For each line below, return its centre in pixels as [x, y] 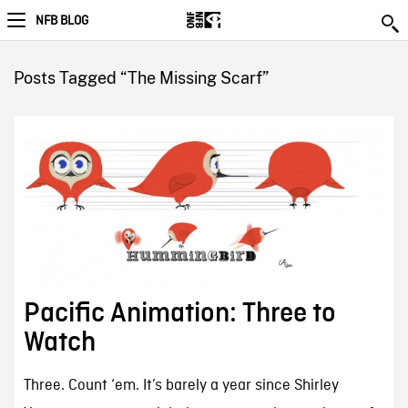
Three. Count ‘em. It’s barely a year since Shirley [181, 386]
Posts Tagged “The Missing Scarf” [141, 78]
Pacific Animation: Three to [179, 314]
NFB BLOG [62, 21]
